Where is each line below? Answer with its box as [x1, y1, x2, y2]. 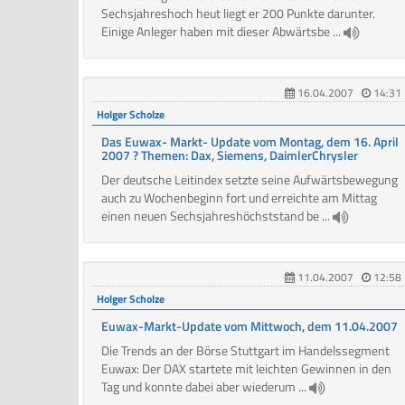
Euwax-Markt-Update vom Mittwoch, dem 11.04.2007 [101, 316, 398, 336]
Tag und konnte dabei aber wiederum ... [101, 377, 309, 397]
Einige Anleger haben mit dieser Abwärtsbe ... [101, 22, 344, 42]
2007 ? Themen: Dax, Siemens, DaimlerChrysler [101, 146, 358, 165]
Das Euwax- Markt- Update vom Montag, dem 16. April [101, 132, 399, 152]
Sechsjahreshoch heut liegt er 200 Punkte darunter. [101, 4, 375, 24]
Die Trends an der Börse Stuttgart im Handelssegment [101, 341, 390, 361]
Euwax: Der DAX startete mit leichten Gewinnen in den [101, 359, 391, 379]
